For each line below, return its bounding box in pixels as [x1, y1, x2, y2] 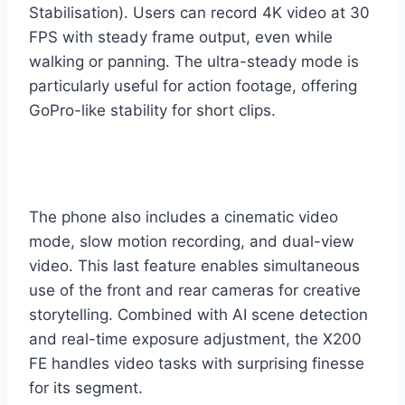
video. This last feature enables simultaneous [29, 256, 360, 275]
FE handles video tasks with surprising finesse [29, 353, 364, 372]
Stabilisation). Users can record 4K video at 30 [29, 3, 370, 22]
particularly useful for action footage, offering [29, 76, 357, 95]
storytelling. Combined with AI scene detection [29, 305, 368, 324]
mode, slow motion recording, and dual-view [29, 231, 354, 250]
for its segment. [29, 378, 143, 397]
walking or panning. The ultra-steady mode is [29, 52, 359, 71]
